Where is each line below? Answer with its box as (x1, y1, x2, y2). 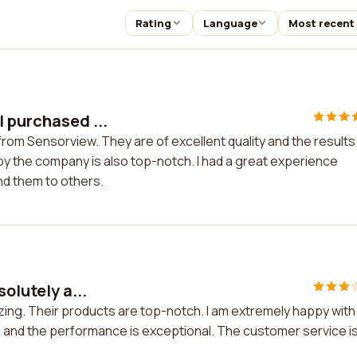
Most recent (288, 16, 355, 30)
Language (202, 16, 257, 30)
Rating (135, 16, 171, 30)
